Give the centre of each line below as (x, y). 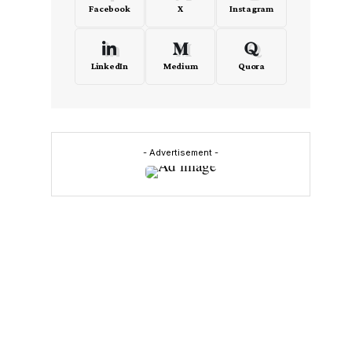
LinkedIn (109, 66)
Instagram (251, 9)
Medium (180, 66)
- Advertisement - (180, 152)
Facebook (110, 9)
